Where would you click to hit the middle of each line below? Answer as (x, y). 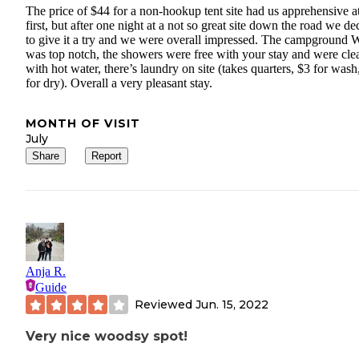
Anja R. (46, 272)
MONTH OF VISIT (83, 124)
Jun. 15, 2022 (232, 304)
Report (107, 156)
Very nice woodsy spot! (107, 337)
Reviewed (165, 304)
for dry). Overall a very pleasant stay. (119, 83)
